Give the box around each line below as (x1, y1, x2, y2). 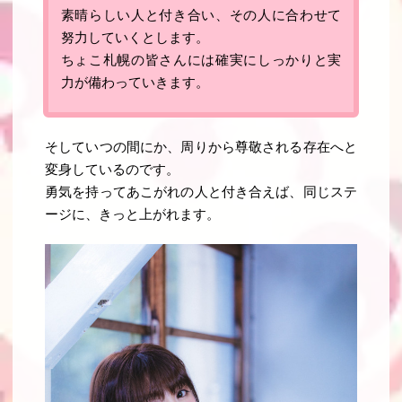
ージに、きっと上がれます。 (45, 206, 221, 222)
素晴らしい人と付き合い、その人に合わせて (60, 8, 342, 23)
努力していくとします (60, 31, 196, 46)
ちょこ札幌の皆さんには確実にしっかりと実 (60, 53, 342, 68)
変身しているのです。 (45, 162, 180, 177)
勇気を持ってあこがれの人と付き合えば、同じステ (45, 184, 357, 199)
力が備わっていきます (60, 75, 196, 91)
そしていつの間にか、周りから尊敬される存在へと (45, 139, 357, 154)
